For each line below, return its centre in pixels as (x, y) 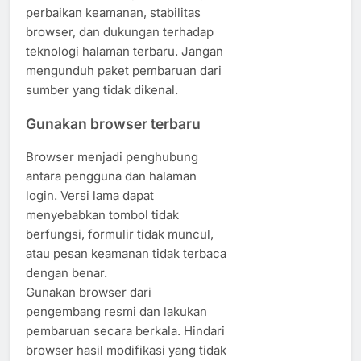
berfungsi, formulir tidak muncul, (120, 234)
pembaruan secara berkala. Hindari (125, 331)
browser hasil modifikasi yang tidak (126, 351)
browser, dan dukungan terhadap (120, 32)
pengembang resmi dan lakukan (116, 312)
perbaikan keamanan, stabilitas (113, 13)
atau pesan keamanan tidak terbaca (126, 254)
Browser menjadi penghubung (112, 157)
